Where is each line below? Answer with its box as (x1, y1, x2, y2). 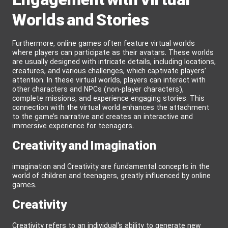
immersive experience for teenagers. (12, 121, 134, 132)
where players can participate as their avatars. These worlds (12, 47, 214, 59)
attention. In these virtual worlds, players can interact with (12, 75, 206, 86)
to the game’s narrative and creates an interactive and (12, 111, 193, 123)
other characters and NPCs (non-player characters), (12, 84, 184, 95)
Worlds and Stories (12, 9, 149, 34)
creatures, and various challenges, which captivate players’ (12, 66, 206, 77)
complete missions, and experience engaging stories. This (12, 93, 205, 104)
